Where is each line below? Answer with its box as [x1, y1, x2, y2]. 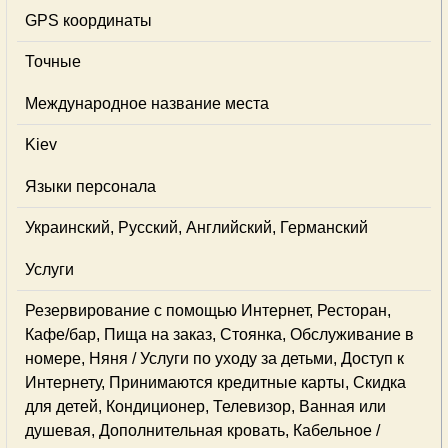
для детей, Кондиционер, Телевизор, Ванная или [25, 398, 386, 415]
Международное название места [25, 95, 269, 112]
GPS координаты [25, 12, 152, 29]
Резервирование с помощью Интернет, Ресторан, [25, 302, 391, 319]
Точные [25, 53, 81, 70]
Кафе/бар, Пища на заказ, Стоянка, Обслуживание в [25, 326, 414, 343]
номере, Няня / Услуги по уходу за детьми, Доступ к [25, 350, 404, 367]
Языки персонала [25, 178, 156, 195]
